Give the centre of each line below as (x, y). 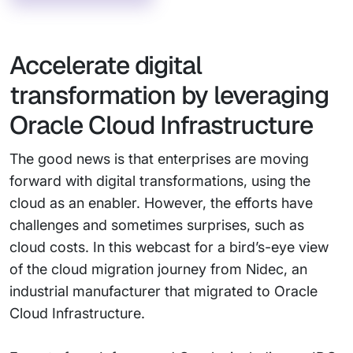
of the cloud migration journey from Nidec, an (158, 269)
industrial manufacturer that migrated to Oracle (163, 291)
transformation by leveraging (169, 95)
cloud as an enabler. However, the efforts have (161, 203)
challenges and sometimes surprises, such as (157, 225)
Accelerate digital (106, 65)
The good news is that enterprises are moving (159, 159)
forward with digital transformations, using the (160, 181)
